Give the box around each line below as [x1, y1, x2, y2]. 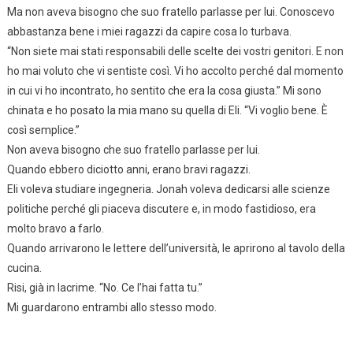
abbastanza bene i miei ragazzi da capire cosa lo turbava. [6, 24, 292, 38]
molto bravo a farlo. [6, 221, 104, 235]
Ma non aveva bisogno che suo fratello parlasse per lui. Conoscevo [6, 5, 335, 18]
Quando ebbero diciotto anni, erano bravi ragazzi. [6, 162, 251, 176]
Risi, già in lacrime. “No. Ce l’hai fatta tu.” [6, 281, 203, 294]
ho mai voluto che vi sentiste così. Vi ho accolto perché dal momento [6, 64, 344, 77]
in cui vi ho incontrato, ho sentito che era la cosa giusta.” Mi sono [6, 84, 321, 97]
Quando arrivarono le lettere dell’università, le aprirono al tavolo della [6, 241, 345, 255]
